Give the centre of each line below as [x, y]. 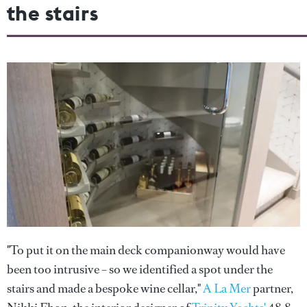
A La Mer [227, 289]
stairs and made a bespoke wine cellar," [105, 289]
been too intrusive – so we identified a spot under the [140, 270]
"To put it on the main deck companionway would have [146, 250]
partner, [272, 289]
